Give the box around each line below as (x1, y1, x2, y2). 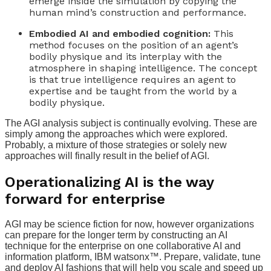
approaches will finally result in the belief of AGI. (5, 150, 209, 161)
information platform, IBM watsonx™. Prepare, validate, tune (5, 252, 261, 263)
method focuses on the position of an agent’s (29, 39, 238, 51)
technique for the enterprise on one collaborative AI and (5, 241, 241, 252)
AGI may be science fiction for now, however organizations (5, 219, 254, 230)
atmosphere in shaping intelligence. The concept (29, 62, 257, 74)
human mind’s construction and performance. (29, 6, 246, 18)
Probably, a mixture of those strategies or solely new (5, 139, 227, 150)
